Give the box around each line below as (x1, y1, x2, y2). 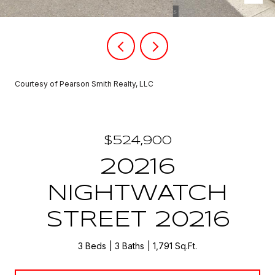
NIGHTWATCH (47, 184, 228, 204)
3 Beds (78, 241, 106, 251)
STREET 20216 (45, 210, 230, 231)
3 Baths (115, 241, 144, 251)
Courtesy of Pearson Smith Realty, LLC (15, 79, 153, 88)
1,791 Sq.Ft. (153, 241, 197, 251)
